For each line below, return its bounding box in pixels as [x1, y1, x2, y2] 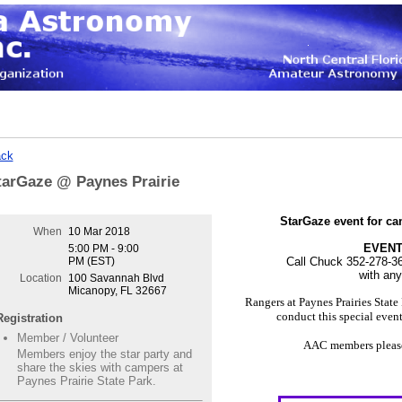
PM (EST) [67, 255, 115, 268]
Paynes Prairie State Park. [16, 374, 156, 389]
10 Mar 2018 [67, 225, 130, 239]
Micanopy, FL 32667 [67, 284, 167, 298]
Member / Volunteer [16, 331, 118, 345]
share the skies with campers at [16, 361, 183, 375]
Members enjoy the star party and [16, 347, 192, 362]
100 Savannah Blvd [67, 272, 164, 285]
